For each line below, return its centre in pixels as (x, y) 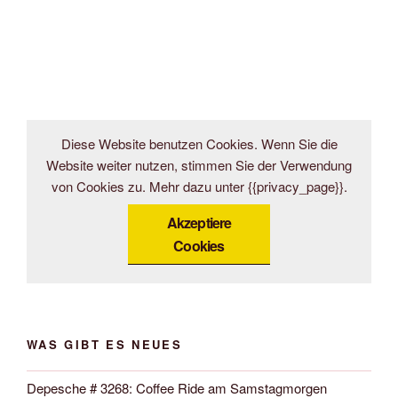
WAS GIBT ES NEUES (105, 345)
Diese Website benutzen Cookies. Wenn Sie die (199, 144)
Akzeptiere (199, 223)
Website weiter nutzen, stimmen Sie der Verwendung (199, 165)
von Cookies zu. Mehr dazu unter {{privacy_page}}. (199, 187)
